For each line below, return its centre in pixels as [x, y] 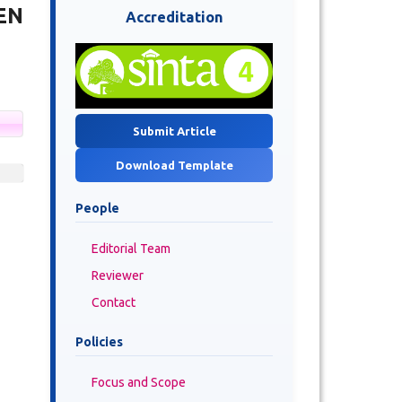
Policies [99, 341]
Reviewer [118, 275]
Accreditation [174, 17]
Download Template [174, 165]
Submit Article [174, 131]
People [97, 208]
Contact [114, 302]
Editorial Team [131, 248]
